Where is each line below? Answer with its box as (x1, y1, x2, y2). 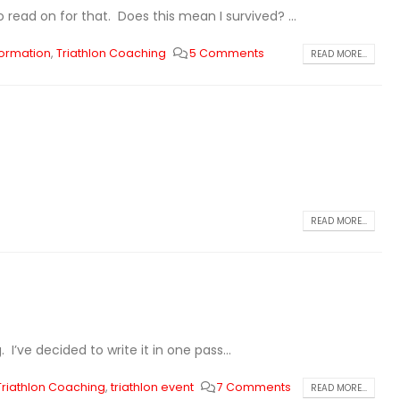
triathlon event (110, 379, 194, 395)
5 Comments (189, 46, 265, 61)
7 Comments (217, 379, 292, 395)
